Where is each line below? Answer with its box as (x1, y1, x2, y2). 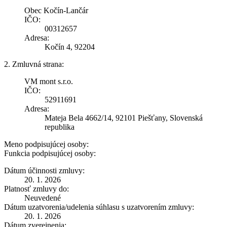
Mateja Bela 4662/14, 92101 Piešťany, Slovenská (45, 113, 203, 122)
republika (45, 122, 74, 131)
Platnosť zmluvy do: (4, 184, 69, 193)
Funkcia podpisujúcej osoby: (4, 148, 96, 158)
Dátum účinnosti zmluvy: (4, 166, 85, 175)
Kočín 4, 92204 (45, 42, 95, 51)
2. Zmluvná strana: (4, 59, 64, 68)
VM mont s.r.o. (24, 77, 73, 86)
